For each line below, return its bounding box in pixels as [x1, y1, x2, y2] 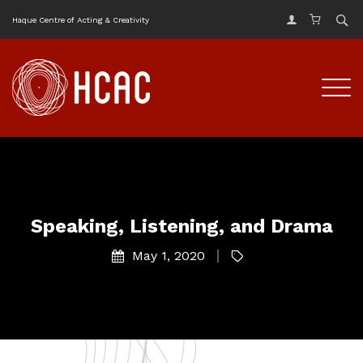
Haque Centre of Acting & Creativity [12, 15, 149, 24]
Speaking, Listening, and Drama [30, 214, 333, 237]
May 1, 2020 [131, 247, 205, 263]
